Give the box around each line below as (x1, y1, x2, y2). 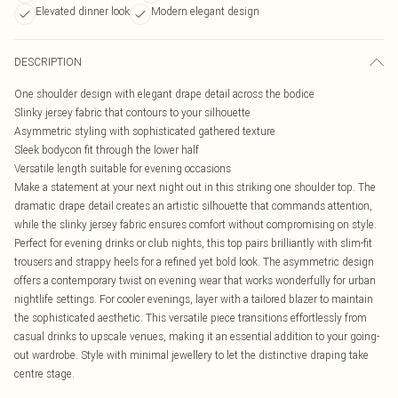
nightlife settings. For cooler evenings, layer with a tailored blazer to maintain (14, 292, 373, 306)
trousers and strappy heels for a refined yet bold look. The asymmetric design (14, 255, 374, 268)
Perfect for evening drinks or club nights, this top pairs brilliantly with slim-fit (14, 236, 372, 250)
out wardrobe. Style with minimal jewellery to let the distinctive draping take (14, 348, 369, 362)
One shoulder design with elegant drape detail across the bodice (14, 87, 314, 100)
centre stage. (14, 367, 75, 380)
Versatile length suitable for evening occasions (14, 162, 231, 175)
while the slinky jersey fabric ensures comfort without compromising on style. (14, 218, 377, 231)
